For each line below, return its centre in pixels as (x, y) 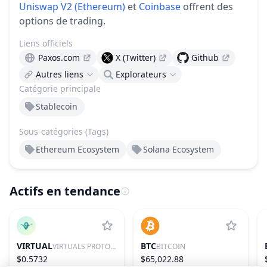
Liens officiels (46, 43)
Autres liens (60, 74)
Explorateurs (141, 74)
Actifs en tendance (65, 191)
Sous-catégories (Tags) (64, 131)
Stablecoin (57, 106)
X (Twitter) (136, 58)
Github (205, 58)
